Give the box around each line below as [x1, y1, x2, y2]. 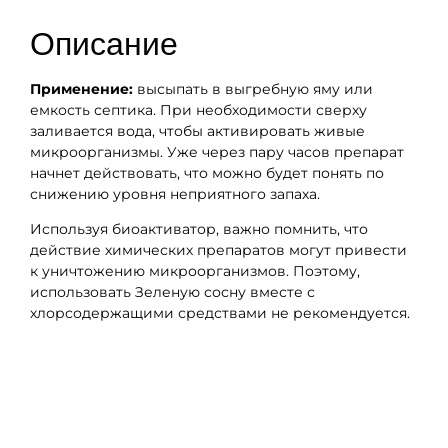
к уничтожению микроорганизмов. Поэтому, [30, 262, 360, 281]
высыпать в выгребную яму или [133, 80, 373, 99]
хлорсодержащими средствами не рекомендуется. [30, 304, 410, 323]
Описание [30, 26, 178, 63]
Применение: [30, 80, 133, 99]
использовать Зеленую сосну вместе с [30, 283, 315, 302]
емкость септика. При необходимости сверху [30, 101, 367, 120]
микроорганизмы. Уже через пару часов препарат [30, 143, 404, 162]
